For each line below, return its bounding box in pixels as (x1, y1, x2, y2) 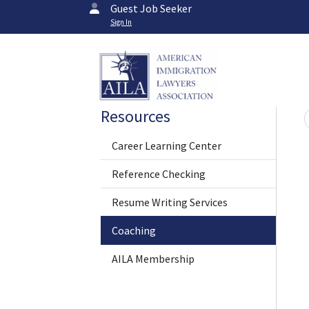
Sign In (110, 17, 132, 27)
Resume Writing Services (112, 195, 228, 209)
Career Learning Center (112, 139, 221, 152)
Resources (101, 106, 170, 127)
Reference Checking (112, 167, 206, 181)
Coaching (112, 223, 156, 237)
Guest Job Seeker (110, 1, 192, 15)
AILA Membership (112, 252, 195, 266)
